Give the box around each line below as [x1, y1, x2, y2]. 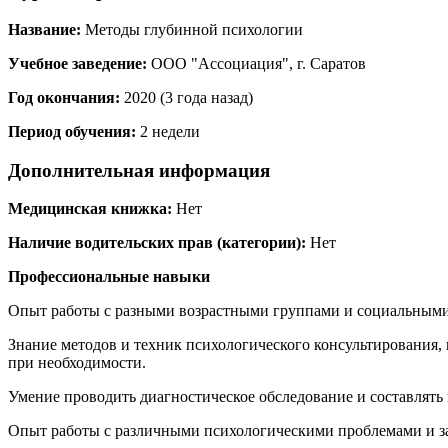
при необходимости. [8, 354, 146, 372]
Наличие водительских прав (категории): [8, 234, 306, 252]
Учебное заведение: [8, 54, 147, 72]
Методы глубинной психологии [81, 20, 303, 38]
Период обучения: [8, 122, 136, 140]
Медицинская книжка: [8, 200, 172, 218]
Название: [8, 20, 81, 38]
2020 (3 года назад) [120, 88, 253, 106]
